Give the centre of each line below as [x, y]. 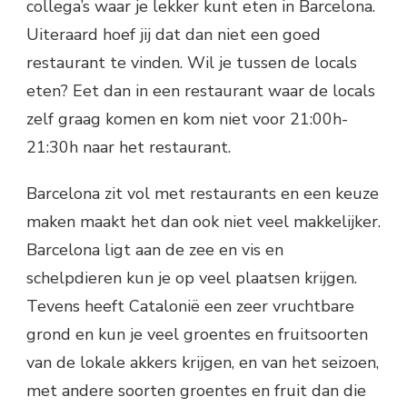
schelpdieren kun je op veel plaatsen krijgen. [192, 278]
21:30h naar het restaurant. [129, 147]
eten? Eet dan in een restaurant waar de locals [201, 91]
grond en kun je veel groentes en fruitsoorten [197, 334]
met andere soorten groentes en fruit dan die [196, 391]
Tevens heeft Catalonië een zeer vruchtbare [190, 306]
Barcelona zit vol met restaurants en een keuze [203, 194]
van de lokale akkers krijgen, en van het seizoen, [203, 362]
